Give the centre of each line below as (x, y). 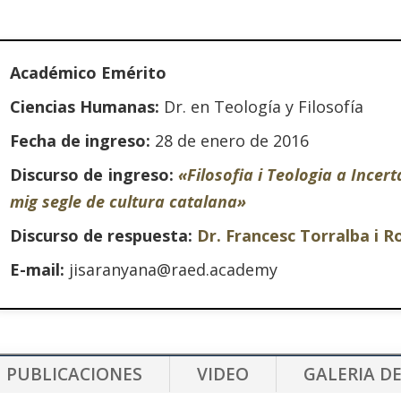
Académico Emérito (89, 72)
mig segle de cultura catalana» (128, 201)
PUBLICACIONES (75, 375)
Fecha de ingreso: (81, 140)
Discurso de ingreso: (94, 174)
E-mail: (38, 269)
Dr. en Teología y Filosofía (262, 106)
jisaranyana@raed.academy (171, 269)
